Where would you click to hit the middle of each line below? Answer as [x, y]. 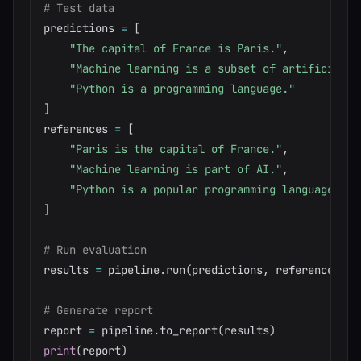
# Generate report [98, 310]
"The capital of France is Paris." [176, 48]
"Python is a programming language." [182, 89]
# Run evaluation [95, 250]
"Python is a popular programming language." [208, 189]
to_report [189, 330]
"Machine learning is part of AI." [176, 169]
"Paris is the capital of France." [176, 149]
